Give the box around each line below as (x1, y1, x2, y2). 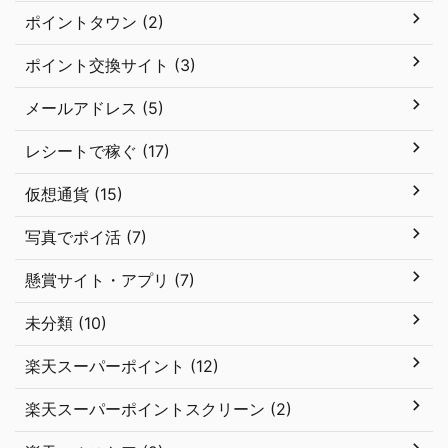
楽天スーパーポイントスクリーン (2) (25, 399, 292, 419)
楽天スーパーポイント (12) (25, 356, 219, 376)
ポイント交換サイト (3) (25, 55, 196, 75)
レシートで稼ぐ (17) (25, 141, 170, 161)
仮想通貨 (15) (25, 184, 123, 204)
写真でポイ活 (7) (25, 227, 147, 247)
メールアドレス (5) (25, 98, 164, 118)
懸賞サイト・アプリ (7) (25, 270, 195, 290)
